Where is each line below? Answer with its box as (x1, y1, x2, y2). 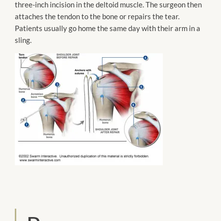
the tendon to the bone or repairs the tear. (43, 12, 180, 21)
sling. (15, 36, 32, 45)
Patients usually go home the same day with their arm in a (15, 24, 200, 33)
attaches (15, 12, 43, 21)
